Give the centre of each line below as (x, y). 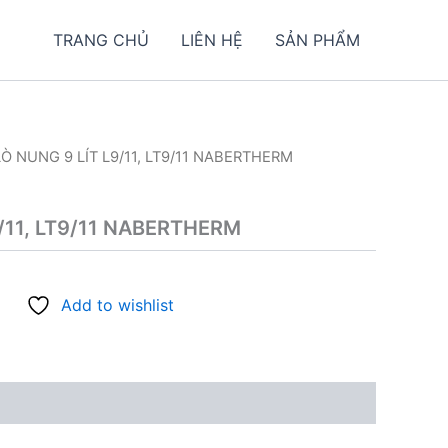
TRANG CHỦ (101, 40)
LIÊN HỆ (212, 40)
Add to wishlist (117, 305)
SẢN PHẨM (317, 40)
